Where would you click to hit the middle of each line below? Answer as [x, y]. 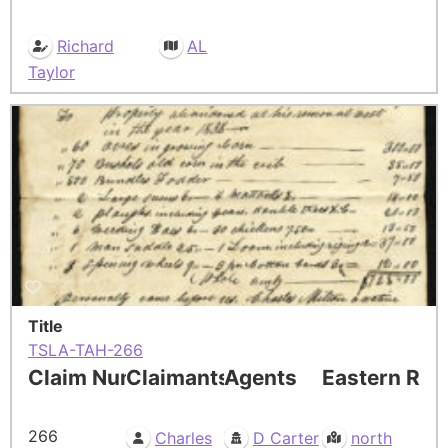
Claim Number [100, 377]
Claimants [178, 377]
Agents [260, 377]
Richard [85, 46]
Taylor [51, 71]
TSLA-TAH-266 [85, 349]
